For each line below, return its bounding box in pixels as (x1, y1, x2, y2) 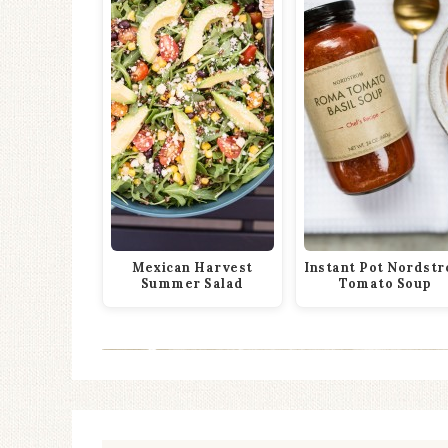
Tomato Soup (339, 274, 432, 291)
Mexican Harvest (132, 258, 253, 275)
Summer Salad (140, 274, 244, 291)
